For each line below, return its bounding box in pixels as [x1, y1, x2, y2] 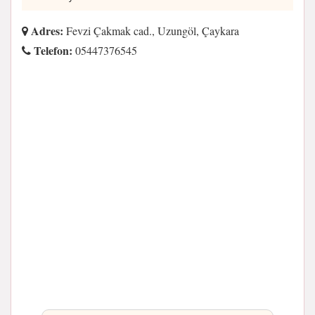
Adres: [28, 22, 63, 39]
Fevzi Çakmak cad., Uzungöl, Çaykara [63, 22, 239, 38]
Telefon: [31, 41, 72, 58]
